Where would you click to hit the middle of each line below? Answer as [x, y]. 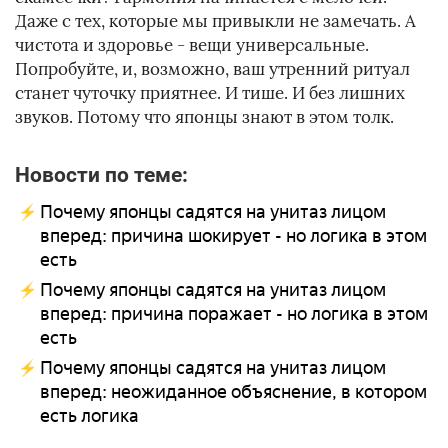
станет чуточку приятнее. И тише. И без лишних [210, 93]
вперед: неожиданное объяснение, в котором [233, 392]
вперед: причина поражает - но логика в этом [234, 314]
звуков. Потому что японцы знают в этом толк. [204, 117]
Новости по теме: [101, 175]
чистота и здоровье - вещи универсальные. [192, 45]
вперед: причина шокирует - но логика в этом [233, 236]
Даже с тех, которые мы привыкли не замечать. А [215, 21]
